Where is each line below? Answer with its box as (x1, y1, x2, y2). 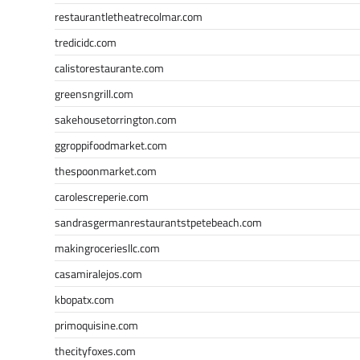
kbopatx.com (55, 290, 114, 308)
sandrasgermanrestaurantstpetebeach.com (55, 213, 262, 231)
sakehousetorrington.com (55, 110, 177, 128)
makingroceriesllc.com (55, 239, 160, 256)
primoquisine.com (55, 316, 138, 333)
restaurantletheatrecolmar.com (55, 7, 202, 25)
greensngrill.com (55, 84, 133, 102)
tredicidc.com (55, 33, 117, 51)
